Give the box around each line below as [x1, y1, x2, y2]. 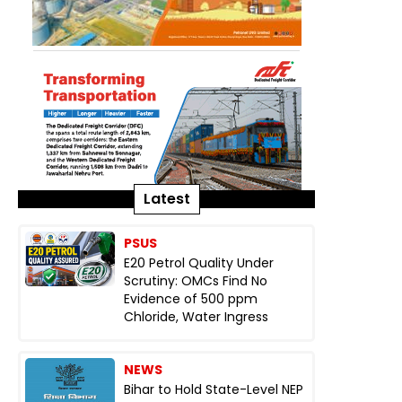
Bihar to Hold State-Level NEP [124, 380, 303, 398]
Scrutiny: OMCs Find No [124, 272, 267, 290]
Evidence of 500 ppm [124, 290, 258, 308]
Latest [143, 188, 190, 209]
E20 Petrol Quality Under [124, 254, 274, 272]
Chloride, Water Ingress [124, 308, 268, 326]
